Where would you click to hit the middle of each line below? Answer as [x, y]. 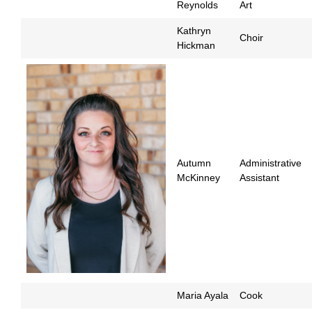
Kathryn [194, 31]
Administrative [271, 163]
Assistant [259, 178]
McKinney [198, 178]
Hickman [196, 46]
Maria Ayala [203, 296]
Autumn [194, 163]
